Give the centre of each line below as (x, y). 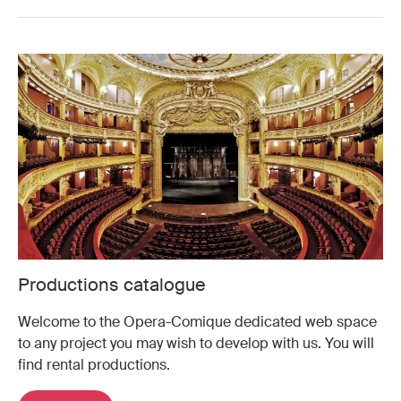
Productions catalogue (112, 284)
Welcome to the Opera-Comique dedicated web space (197, 321)
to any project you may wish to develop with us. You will (196, 343)
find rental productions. (94, 364)
